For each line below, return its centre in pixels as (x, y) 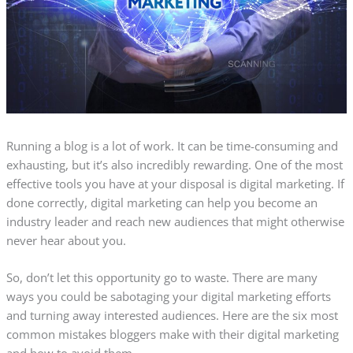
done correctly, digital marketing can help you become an (162, 203)
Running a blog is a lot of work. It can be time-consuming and (172, 146)
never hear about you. (66, 241)
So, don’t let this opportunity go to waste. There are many (162, 278)
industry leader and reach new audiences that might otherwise (175, 222)
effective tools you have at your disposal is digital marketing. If (175, 184)
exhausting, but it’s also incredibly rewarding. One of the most (174, 165)
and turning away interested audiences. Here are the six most (172, 316)
